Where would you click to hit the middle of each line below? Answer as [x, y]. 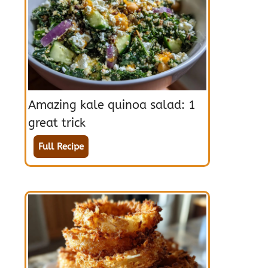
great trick [57, 123]
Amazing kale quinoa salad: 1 [112, 105]
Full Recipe [61, 146]
